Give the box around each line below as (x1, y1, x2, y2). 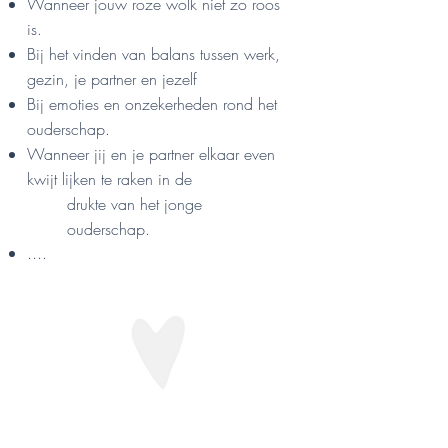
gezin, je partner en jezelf (27, 68, 197, 91)
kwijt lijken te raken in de (27, 168, 192, 191)
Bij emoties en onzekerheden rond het (27, 93, 277, 116)
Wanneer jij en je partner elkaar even (27, 143, 275, 166)
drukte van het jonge (67, 193, 202, 216)
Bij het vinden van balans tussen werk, (27, 43, 280, 66)
